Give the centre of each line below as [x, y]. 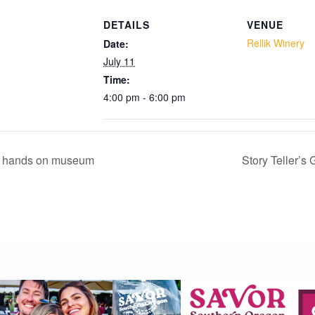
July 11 [119, 61]
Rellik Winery [276, 43]
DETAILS [127, 24]
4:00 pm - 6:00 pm [144, 97]
